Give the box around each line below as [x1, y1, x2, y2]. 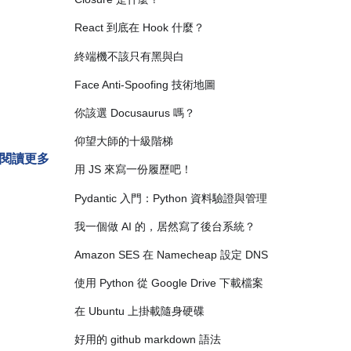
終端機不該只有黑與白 [74, 49, 184, 63]
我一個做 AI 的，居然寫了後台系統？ [74, 219, 255, 233]
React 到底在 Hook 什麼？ [74, 21, 204, 34]
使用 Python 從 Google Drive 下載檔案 [74, 277, 263, 290]
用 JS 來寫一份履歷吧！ [74, 163, 192, 176]
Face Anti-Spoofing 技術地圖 [74, 78, 215, 91]
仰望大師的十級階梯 [74, 135, 173, 148]
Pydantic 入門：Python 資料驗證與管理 [74, 191, 267, 204]
